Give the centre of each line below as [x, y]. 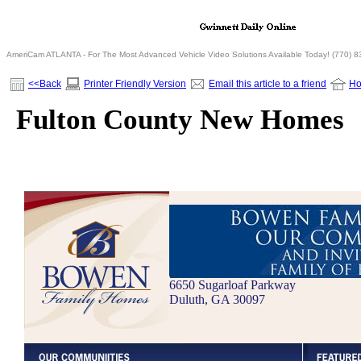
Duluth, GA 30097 [217, 300]
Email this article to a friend [268, 84]
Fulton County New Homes [180, 120]
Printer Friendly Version [135, 84]
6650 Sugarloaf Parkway [232, 285]
